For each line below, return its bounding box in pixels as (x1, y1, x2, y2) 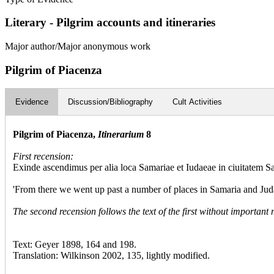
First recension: (13, 151, 73, 162)
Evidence (15, 97, 48, 107)
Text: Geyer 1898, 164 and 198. (13, 239, 136, 250)
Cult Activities (172, 97, 222, 107)
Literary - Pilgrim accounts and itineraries (5, 16, 215, 29)
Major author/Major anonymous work (5, 41, 150, 51)
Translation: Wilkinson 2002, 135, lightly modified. (13, 250, 210, 261)
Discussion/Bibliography (68, 97, 153, 107)
